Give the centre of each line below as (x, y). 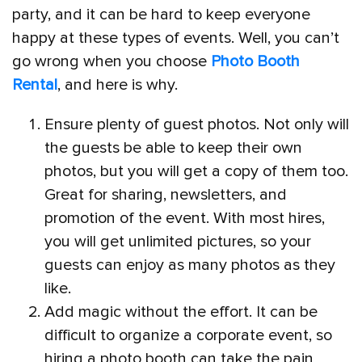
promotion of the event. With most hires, (185, 218)
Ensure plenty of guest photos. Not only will (197, 124)
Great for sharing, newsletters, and (166, 194)
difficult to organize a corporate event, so (188, 335)
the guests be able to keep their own (173, 147)
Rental (35, 84)
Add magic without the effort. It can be (181, 311)
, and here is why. (118, 84)
